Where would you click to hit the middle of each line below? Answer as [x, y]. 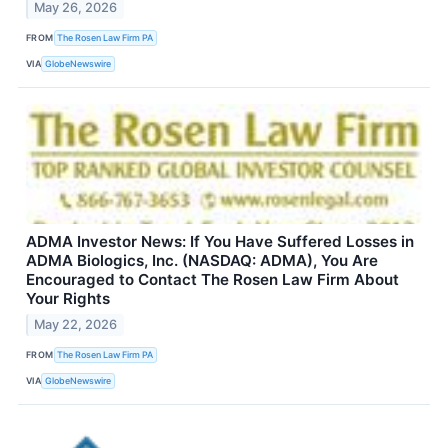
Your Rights [68, 299]
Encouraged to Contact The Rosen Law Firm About [212, 280]
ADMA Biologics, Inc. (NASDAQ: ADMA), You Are [202, 261]
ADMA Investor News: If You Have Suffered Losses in [220, 242]
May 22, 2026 [76, 325]
